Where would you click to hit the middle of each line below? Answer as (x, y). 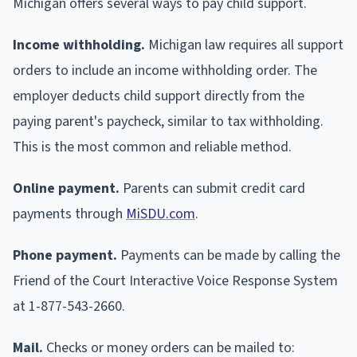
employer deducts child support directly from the (159, 96)
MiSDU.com (161, 214)
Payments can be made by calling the (229, 255)
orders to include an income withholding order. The (165, 70)
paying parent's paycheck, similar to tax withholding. (168, 121)
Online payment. (66, 188)
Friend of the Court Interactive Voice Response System (175, 280)
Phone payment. (65, 255)
